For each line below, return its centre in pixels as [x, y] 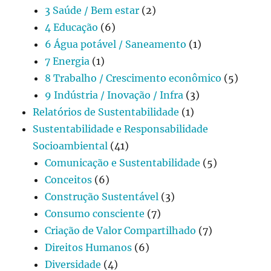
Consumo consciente [95, 213]
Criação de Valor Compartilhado [121, 230]
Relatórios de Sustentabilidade [106, 112]
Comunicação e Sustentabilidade [123, 162]
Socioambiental [70, 145]
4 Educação [72, 27]
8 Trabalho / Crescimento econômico [133, 78]
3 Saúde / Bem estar [92, 10]
